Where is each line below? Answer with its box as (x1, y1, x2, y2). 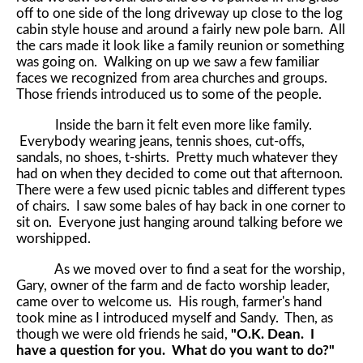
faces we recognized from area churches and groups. (16, 70, 331, 85)
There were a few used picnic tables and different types (16, 182, 345, 197)
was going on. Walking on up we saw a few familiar (16, 54, 319, 69)
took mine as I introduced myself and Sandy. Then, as (16, 310, 333, 325)
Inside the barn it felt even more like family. (16, 117, 312, 132)
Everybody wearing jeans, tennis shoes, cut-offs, (16, 134, 305, 148)
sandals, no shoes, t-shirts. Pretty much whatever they (16, 150, 338, 164)
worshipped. (16, 231, 107, 246)
